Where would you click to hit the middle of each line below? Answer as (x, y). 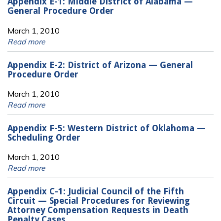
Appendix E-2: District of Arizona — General (100, 65)
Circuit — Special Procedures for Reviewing (99, 201)
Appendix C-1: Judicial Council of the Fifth (96, 191)
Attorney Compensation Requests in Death (98, 210)
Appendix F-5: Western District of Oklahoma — (107, 128)
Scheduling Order (44, 137)
